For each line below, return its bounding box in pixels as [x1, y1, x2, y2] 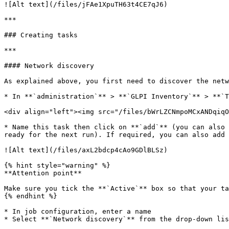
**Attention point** [4, 169, 82, 177]
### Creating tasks [4, 31, 78, 39]
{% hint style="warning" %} [4, 162, 110, 169]
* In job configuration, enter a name [4, 208, 151, 215]
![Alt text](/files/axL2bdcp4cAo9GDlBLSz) [4, 146, 168, 154]
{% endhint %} [4, 192, 57, 200]
